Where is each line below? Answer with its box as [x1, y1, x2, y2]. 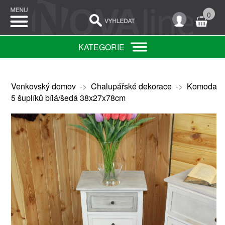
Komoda [186, 80, 217, 92]
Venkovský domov [11, 80, 76, 92]
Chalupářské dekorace [90, 80, 172, 92]
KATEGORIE [78, 41, 125, 53]
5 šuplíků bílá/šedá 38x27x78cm [11, 92, 126, 103]
